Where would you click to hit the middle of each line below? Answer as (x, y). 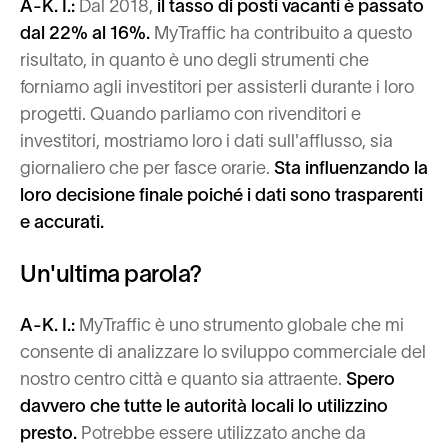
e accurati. (62, 222)
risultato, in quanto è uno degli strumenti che (194, 60)
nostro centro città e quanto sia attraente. (181, 379)
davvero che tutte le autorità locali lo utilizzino (204, 406)
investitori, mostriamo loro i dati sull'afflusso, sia (206, 141)
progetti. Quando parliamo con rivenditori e (190, 114)
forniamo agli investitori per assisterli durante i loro (217, 87)
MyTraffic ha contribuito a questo (283, 33)
